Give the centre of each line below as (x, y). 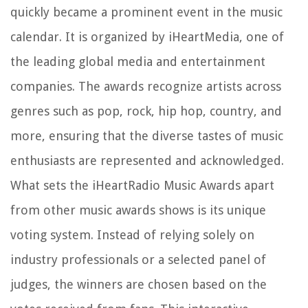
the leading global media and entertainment (138, 61)
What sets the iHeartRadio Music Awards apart (142, 185)
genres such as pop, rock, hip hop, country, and (146, 111)
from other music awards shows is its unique (138, 210)
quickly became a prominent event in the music (146, 12)
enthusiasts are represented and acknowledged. (147, 160)
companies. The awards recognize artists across (146, 86)
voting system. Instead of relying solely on (132, 234)
